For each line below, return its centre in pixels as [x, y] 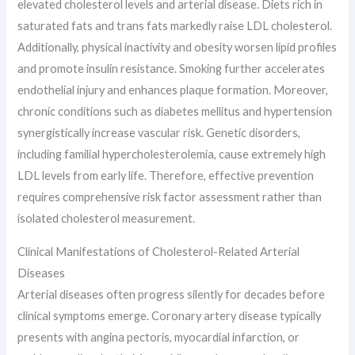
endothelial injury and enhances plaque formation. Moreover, [173, 90]
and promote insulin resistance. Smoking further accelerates [172, 69]
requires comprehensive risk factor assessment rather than [170, 197]
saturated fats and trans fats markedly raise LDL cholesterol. [175, 26]
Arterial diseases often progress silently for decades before [172, 295]
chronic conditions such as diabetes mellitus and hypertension [175, 112]
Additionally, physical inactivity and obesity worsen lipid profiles [177, 48]
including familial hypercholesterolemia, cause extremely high [172, 155]
